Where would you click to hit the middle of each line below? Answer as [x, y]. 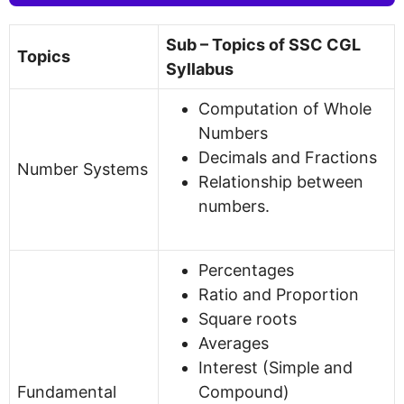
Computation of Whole [285, 108]
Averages [234, 343]
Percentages [246, 270]
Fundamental [67, 391]
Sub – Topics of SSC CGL [263, 44]
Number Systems [83, 169]
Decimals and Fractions [288, 157]
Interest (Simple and [275, 367]
